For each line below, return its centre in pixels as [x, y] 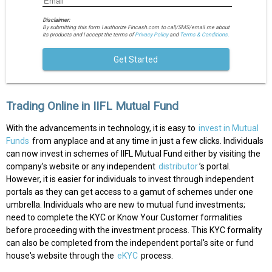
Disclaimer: [56, 20]
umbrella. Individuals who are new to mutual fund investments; [126, 205]
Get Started [136, 60]
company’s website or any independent [82, 167]
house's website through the [61, 256]
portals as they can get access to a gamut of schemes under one [130, 192]
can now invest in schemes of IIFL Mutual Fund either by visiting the [133, 154]
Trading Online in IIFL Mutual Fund [92, 106]
